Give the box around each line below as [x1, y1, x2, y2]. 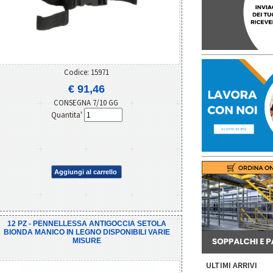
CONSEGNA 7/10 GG [53, 97, 120, 108]
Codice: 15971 [64, 66, 109, 77]
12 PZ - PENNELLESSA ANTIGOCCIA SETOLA [7, 219, 166, 228]
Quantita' [51, 109, 84, 120]
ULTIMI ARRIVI [206, 260, 257, 271]
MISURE [72, 236, 101, 245]
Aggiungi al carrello [54, 168, 117, 175]
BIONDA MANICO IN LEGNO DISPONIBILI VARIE [3, 227, 170, 236]
